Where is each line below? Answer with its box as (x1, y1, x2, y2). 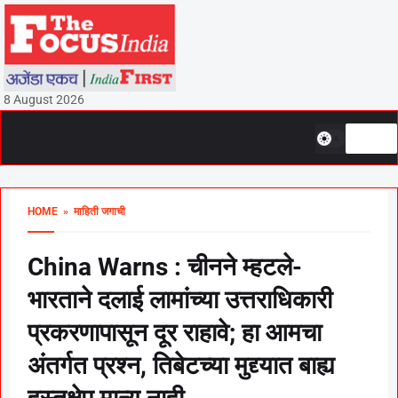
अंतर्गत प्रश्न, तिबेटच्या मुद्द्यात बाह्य (28, 351, 334, 380)
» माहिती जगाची (58, 205, 125, 218)
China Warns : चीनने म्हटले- (28, 252, 302, 282)
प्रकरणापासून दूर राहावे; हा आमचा (28, 318, 322, 347)
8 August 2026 (3, 92, 84, 107)
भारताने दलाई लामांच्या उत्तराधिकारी (28, 285, 332, 314)
